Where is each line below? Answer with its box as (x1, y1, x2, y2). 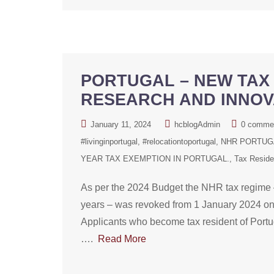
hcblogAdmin (174, 120, 220, 129)
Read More (98, 234, 146, 244)
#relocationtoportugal (143, 137, 216, 146)
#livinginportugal (81, 137, 138, 146)
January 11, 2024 (91, 120, 151, 129)
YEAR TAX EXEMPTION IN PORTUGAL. (81, 154, 229, 163)
